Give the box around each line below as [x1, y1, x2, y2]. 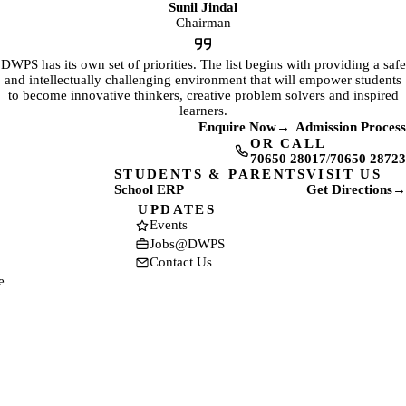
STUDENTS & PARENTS [113, 167, 306, 182]
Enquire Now [198, 120, 276, 135]
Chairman [175, 15, 231, 30]
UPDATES [138, 202, 217, 217]
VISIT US [306, 167, 382, 182]
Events [150, 217, 188, 233]
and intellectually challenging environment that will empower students [5, 72, 401, 88]
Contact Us [150, 255, 213, 270]
